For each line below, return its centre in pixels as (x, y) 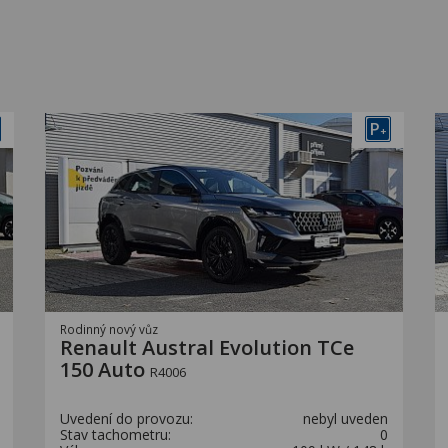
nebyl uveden (345, 418)
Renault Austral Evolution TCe (207, 347)
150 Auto (105, 369)
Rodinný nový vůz (109, 329)
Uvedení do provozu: (126, 418)
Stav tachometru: (115, 434)
